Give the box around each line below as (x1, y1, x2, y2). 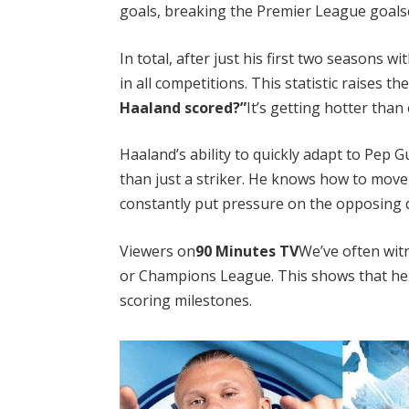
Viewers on (120, 241, 196, 262)
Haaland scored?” (120, 97, 247, 118)
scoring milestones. (120, 290, 253, 311)
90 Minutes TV (195, 241, 299, 262)
